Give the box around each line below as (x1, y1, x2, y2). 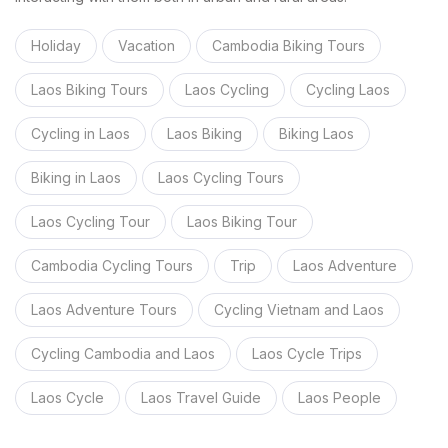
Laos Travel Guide (141, 388, 261, 406)
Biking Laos (279, 124, 354, 142)
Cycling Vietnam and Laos (214, 300, 384, 318)
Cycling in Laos (31, 124, 130, 142)
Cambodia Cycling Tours (31, 256, 193, 274)
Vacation (118, 36, 175, 54)
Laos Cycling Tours (158, 168, 284, 186)
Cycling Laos (306, 80, 390, 98)
